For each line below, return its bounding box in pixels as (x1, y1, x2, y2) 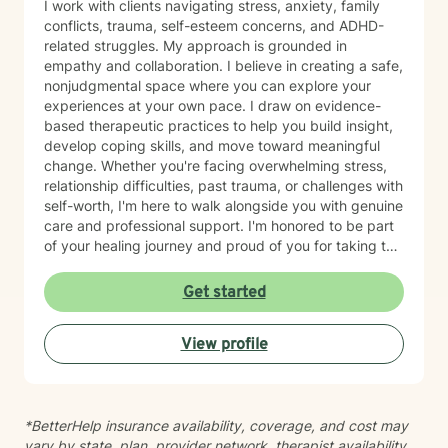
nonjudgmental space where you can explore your (44, 77, 371, 94)
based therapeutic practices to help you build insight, (44, 117, 393, 134)
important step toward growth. (44, 257, 244, 274)
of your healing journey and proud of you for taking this (44, 237, 404, 254)
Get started (182, 283, 266, 303)
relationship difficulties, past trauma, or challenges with (44, 177, 403, 194)
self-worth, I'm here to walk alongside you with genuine (44, 197, 403, 214)
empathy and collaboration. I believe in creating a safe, (44, 57, 403, 74)
